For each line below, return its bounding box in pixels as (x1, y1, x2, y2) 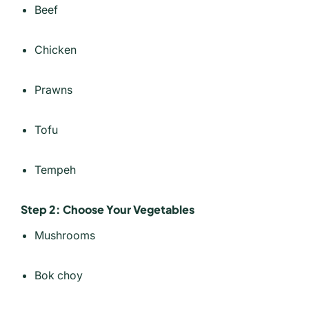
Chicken (34, 42, 77, 57)
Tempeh (34, 162, 76, 177)
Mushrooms (34, 228, 95, 242)
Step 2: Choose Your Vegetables (21, 201, 195, 217)
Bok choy (34, 268, 83, 282)
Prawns (34, 82, 72, 97)
